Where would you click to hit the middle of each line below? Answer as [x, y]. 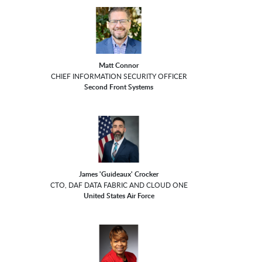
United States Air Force [119, 196]
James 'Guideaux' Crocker [119, 174]
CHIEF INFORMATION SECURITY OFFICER [119, 76]
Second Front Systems [119, 87]
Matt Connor [119, 65]
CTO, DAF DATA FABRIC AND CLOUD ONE [119, 185]
